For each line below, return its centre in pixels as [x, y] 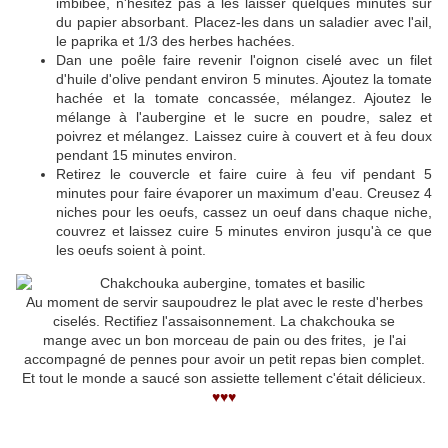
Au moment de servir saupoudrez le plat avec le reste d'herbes [224, 302]
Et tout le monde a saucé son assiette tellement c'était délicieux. [224, 378]
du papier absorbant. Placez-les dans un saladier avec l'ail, [244, 22]
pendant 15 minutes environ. [146, 155]
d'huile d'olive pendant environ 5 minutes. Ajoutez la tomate [244, 79]
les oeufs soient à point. [131, 250]
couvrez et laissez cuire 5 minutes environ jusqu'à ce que [244, 231]
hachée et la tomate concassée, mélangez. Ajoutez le [244, 98]
